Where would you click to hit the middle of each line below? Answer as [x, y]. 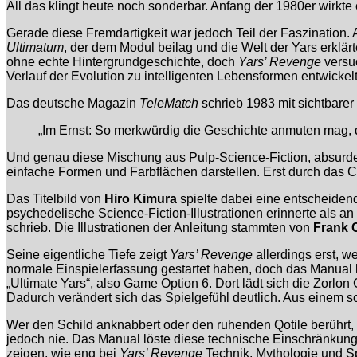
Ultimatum [35, 48]
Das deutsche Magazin [73, 104]
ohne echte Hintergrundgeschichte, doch [122, 62]
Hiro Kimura [141, 199]
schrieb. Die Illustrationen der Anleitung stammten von [160, 228]
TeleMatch [169, 104]
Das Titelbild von [55, 199]
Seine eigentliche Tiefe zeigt [88, 255]
